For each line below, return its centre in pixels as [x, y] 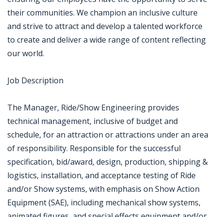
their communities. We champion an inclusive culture [102, 13]
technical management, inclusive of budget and [93, 121]
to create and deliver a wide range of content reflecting [107, 40]
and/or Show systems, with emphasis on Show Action [103, 189]
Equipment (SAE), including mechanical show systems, [104, 202]
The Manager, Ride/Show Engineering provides [93, 108]
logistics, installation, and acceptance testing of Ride [101, 175]
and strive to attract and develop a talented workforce [105, 26]
